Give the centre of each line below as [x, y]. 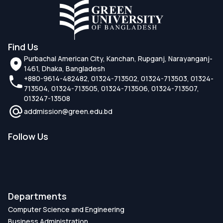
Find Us [23, 47]
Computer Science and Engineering [66, 209]
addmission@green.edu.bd [68, 111]
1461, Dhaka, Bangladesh [64, 68]
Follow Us [28, 136]
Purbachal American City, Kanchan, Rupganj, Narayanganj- [118, 58]
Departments [37, 196]
